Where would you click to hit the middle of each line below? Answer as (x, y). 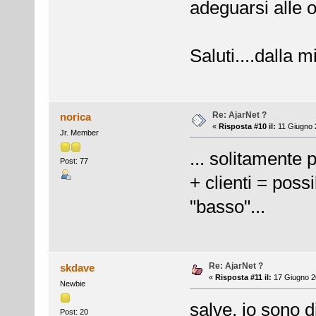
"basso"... (227, 206)
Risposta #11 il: (243, 278)
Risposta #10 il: (247, 127)
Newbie (72, 284)
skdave (78, 268)
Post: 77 (74, 161)
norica (76, 117)
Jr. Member (79, 132)
